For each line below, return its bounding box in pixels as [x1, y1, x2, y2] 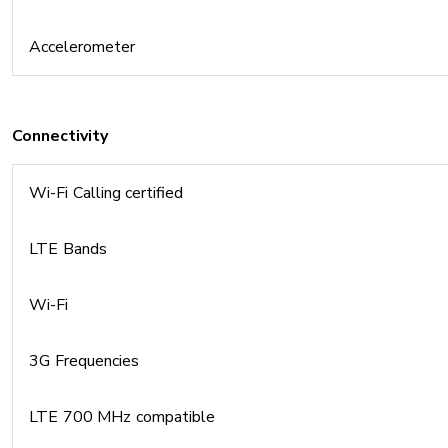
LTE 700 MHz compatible [29, 406, 215, 428]
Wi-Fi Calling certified [29, 182, 183, 204]
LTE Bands [29, 238, 107, 260]
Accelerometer [29, 36, 135, 58]
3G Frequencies [29, 350, 139, 372]
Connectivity [12, 125, 108, 147]
